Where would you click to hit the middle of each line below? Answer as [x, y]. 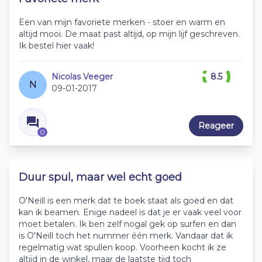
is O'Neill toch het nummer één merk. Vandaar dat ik [126, 236]
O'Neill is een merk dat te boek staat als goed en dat [126, 201]
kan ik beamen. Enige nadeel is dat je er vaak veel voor [130, 213]
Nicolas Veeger [82, 77]
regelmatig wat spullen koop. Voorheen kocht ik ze [123, 248]
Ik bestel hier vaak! [56, 46]
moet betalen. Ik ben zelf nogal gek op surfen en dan [127, 224]
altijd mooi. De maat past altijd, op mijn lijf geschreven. [129, 34]
